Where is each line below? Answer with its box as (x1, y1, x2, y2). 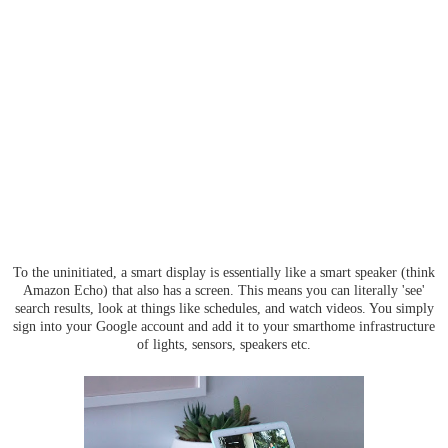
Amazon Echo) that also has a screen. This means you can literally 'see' (23, 281, 425, 298)
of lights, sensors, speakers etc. (137, 335, 311, 352)
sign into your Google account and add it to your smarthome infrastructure (13, 317, 435, 334)
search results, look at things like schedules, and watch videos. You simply (14, 299, 434, 316)
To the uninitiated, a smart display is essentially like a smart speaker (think (13, 263, 435, 280)
